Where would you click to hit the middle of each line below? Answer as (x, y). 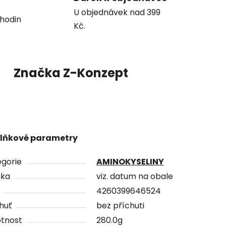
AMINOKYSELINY (130, 162)
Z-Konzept (94, 73)
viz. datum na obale (134, 177)
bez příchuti (120, 206)
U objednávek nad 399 (117, 12)
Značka (37, 73)
